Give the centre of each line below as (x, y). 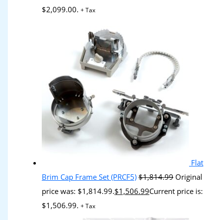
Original (189, 177)
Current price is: (176, 191)
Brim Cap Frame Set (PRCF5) (89, 177)
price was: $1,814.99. (78, 191)
